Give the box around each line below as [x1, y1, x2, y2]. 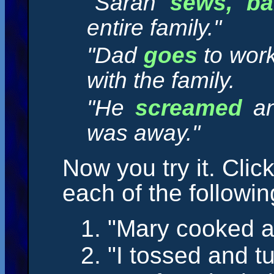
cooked [176, 215, 254, 242]
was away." [87, 120, 200, 146]
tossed [130, 242, 201, 268]
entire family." [87, 15, 221, 40]
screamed [135, 95, 243, 120]
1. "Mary [81, 215, 176, 242]
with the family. [87, 68, 235, 93]
